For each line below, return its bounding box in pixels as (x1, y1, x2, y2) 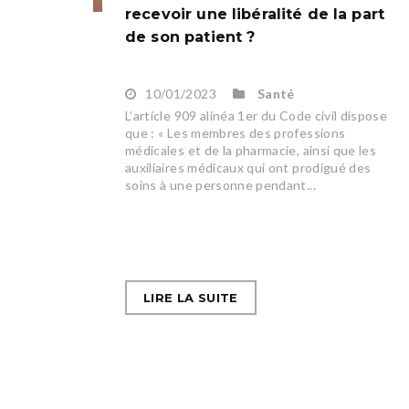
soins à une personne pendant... (125, 177, 316, 194)
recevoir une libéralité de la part (125, 5, 385, 24)
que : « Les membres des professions (125, 125, 346, 142)
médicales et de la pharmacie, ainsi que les (125, 142, 377, 159)
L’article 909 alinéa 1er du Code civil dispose (125, 108, 388, 124)
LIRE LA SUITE (143, 290, 238, 306)
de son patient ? (125, 28, 256, 47)
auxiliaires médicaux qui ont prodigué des (125, 160, 372, 176)
